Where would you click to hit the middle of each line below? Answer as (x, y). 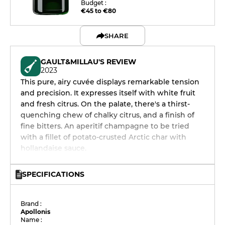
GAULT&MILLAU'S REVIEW (88, 62)
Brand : (31, 204)
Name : (32, 220)
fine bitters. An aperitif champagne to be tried (105, 126)
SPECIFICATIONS (53, 174)
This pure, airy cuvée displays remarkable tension (110, 82)
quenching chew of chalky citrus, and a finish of (107, 115)
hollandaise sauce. (53, 148)
